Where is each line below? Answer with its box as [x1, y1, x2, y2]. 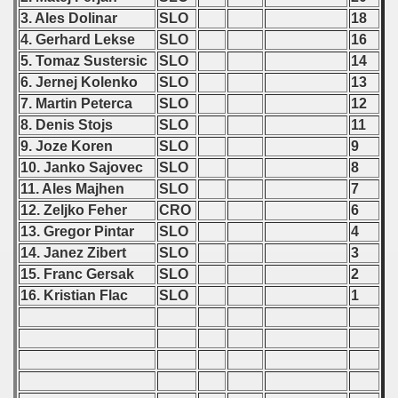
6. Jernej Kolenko [20, 75, 141, 90]
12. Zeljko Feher [20, 203, 131, 218]
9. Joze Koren [20, 139, 116, 154]
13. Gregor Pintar [20, 224, 138, 239]
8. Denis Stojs [20, 117, 116, 132]
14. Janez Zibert [20, 245, 130, 260]
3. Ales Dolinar [20, 11, 121, 26]
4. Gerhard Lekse [20, 32, 139, 47]
